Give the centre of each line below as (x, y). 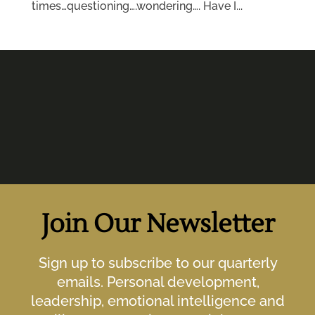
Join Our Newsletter (158, 224)
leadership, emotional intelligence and (158, 301)
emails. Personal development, (158, 282)
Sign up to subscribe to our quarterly (158, 263)
